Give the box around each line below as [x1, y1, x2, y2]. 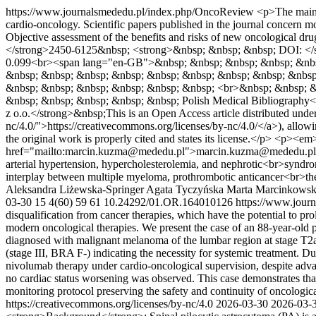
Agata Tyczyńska [146, 183, 224, 195]
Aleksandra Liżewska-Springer [6, 183, 144, 195]
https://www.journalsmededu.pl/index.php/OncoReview [6, 6, 257, 18]
